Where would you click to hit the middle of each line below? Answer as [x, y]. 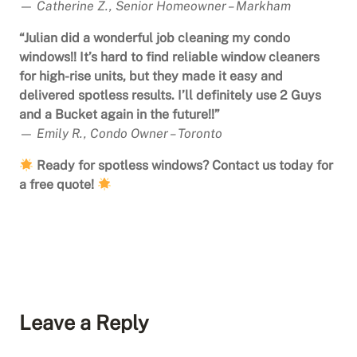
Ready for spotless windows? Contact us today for [185, 166]
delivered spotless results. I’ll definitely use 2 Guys [170, 96]
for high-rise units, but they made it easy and [151, 76]
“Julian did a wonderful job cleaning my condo [155, 38]
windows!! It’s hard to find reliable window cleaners [169, 57]
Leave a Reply [84, 323]
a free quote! [57, 185]
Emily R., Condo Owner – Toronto [129, 134]
